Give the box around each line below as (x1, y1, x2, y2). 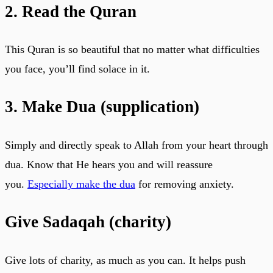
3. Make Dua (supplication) (5, 97, 199, 116)
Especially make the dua (27, 177, 135, 190)
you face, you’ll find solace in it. (5, 62, 150, 75)
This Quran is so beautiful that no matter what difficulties (5, 43, 260, 55)
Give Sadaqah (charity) (5, 213, 171, 232)
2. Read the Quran (5, 2, 136, 21)
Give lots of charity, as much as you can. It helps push (5, 253, 246, 266)
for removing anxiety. (135, 177, 234, 190)
